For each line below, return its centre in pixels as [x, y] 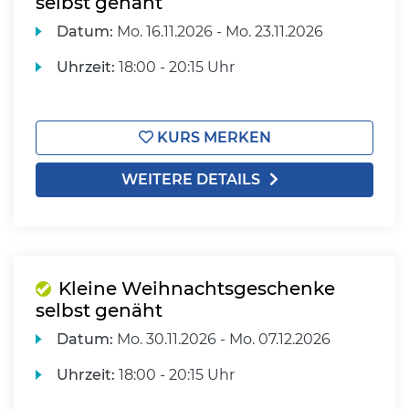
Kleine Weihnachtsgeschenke [197, 288]
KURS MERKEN [212, 137]
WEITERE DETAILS [191, 179]
